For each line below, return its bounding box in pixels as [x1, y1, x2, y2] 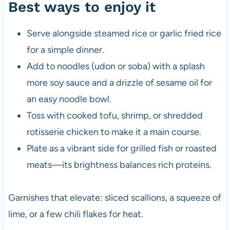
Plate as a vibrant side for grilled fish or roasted [26, 143, 217, 155]
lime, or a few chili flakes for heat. [8, 208, 143, 220]
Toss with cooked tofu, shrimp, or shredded [26, 110, 203, 122]
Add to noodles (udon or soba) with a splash [26, 61, 205, 72]
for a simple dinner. [26, 44, 104, 56]
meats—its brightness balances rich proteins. [26, 159, 212, 171]
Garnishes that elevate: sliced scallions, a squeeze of [8, 192, 221, 204]
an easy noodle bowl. [26, 93, 111, 105]
